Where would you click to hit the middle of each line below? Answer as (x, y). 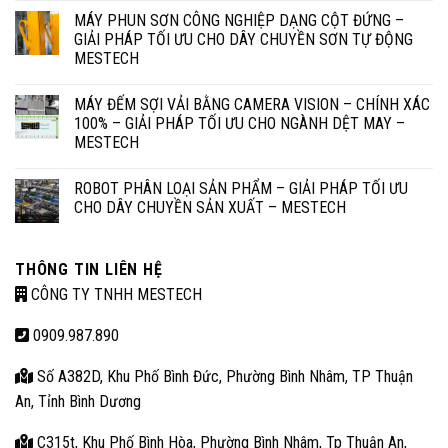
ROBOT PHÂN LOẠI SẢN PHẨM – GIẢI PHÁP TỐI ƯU (241, 189)
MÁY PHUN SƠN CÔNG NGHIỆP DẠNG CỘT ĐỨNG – (239, 21)
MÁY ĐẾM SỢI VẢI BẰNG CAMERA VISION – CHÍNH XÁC (252, 105)
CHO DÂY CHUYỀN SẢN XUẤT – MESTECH (210, 208)
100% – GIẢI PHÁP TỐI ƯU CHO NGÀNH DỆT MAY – (239, 124)
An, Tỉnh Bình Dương (78, 402)
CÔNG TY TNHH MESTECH (114, 295)
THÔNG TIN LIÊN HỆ (89, 270)
